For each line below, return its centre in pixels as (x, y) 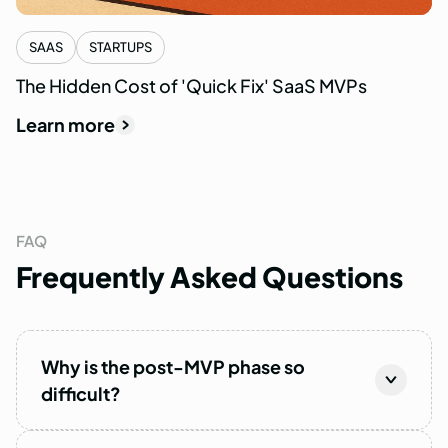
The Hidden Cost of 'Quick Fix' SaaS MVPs (191, 86)
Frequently (90, 276)
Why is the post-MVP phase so (173, 366)
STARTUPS (120, 47)
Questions (332, 276)
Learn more (65, 125)
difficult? (81, 393)
